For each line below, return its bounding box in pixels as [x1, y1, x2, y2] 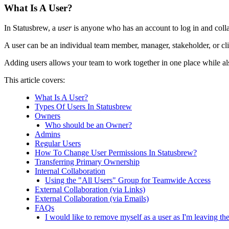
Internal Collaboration [35, 167, 105, 176]
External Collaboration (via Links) [35, 185, 145, 194]
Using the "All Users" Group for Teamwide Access [45, 176, 211, 185]
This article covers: [4, 76, 65, 85]
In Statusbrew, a [4, 24, 58, 33]
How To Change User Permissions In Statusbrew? [35, 148, 197, 157]
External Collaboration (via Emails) [35, 194, 149, 203]
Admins [35, 130, 60, 139]
